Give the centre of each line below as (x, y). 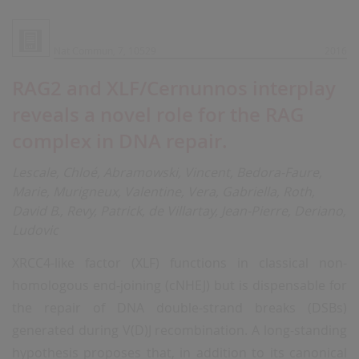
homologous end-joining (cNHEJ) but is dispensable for (179, 285)
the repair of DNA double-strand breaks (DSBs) (179, 308)
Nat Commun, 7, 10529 (105, 50)
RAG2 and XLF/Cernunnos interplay (174, 88)
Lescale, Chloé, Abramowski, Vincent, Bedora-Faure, (167, 172)
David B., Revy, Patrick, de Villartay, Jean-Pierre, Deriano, (179, 211)
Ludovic (35, 230)
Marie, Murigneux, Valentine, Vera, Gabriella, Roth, (163, 192)
